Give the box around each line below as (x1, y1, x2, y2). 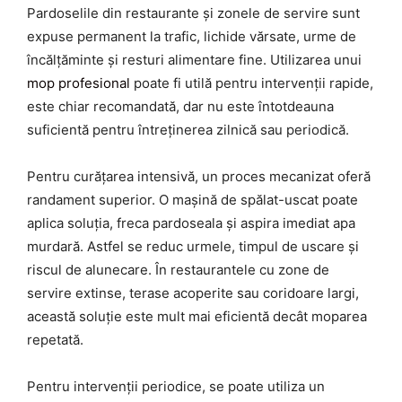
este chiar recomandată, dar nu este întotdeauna (27, 97, 334, 115)
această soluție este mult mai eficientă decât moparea (27, 307, 367, 325)
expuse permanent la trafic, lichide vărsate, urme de (27, 27, 356, 45)
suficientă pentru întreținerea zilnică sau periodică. (27, 120, 349, 138)
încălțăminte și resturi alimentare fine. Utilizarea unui (27, 50, 362, 68)
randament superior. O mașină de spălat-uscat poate (27, 190, 358, 208)
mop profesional (27, 74, 130, 92)
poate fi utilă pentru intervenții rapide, (130, 74, 373, 92)
